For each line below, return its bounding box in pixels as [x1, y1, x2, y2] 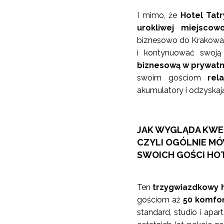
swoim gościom [137, 73, 208, 83]
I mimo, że [137, 10, 180, 20]
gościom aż [137, 195, 180, 205]
